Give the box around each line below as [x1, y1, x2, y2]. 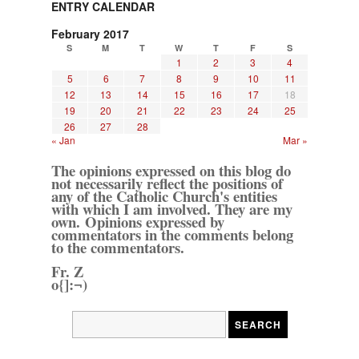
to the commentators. [51, 236, 184, 259]
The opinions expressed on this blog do [51, 159, 291, 182]
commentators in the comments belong [51, 224, 293, 246]
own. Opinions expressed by [51, 211, 224, 233]
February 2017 [51, 26, 129, 42]
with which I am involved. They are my [51, 198, 292, 220]
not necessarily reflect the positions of [51, 172, 283, 195]
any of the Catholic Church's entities [51, 185, 277, 208]
